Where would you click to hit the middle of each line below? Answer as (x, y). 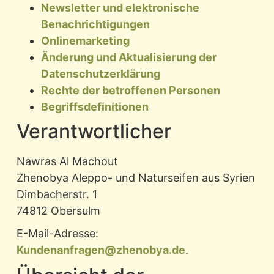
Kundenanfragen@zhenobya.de (101, 250)
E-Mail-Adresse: (57, 234)
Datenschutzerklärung (100, 74)
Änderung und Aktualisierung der (128, 57)
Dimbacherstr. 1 (57, 194)
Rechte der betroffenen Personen (130, 91)
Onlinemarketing (85, 41)
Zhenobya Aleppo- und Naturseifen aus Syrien (135, 178)
